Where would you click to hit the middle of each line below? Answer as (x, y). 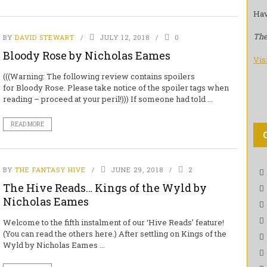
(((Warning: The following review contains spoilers (99, 76)
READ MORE (27, 124)
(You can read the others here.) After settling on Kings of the (114, 234)
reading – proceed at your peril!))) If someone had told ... (108, 99)
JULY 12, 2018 (124, 37)
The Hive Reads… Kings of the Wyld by (105, 188)
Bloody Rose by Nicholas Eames (86, 55)
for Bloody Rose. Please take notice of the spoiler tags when (116, 88)
